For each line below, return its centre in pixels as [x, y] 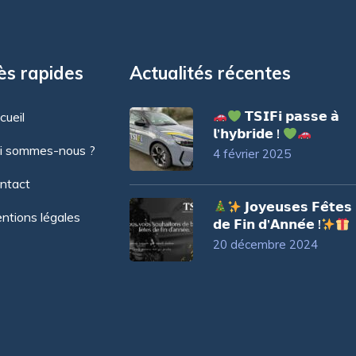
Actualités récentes [210, 74]
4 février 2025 [252, 154]
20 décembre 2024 [265, 245]
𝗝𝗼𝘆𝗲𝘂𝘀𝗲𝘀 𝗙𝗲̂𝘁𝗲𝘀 [297, 207]
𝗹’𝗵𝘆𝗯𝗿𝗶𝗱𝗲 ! [248, 134]
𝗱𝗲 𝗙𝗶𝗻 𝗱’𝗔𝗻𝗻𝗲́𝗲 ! [267, 224]
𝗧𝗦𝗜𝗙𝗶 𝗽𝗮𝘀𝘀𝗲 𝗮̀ [291, 116]
